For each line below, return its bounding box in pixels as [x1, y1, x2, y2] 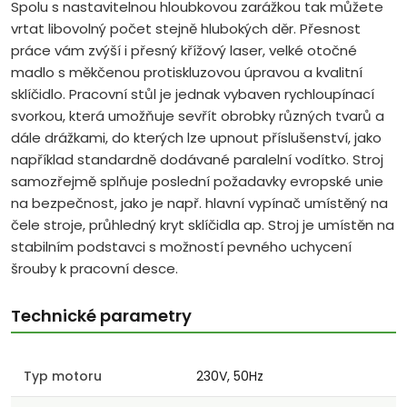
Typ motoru [24, 367, 102, 386]
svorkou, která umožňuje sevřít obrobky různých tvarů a [11, 106, 384, 126]
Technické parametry [11, 304, 192, 328]
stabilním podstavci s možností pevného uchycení [11, 237, 352, 257]
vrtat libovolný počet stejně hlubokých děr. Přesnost [11, 19, 361, 39]
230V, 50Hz [196, 367, 263, 386]
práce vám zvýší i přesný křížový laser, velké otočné [11, 41, 357, 61]
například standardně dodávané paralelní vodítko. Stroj [11, 150, 383, 170]
